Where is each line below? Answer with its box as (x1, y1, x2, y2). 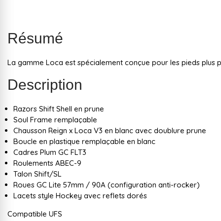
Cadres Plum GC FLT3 (13, 147, 86, 157)
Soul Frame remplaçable (13, 114, 97, 124)
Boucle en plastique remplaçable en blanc (13, 136, 155, 146)
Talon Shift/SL (13, 169, 62, 179)
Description (7, 76, 82, 93)
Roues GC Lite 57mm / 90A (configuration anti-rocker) (13, 180, 200, 189)
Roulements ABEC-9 (13, 158, 81, 168)
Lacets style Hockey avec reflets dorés (13, 190, 147, 200)
